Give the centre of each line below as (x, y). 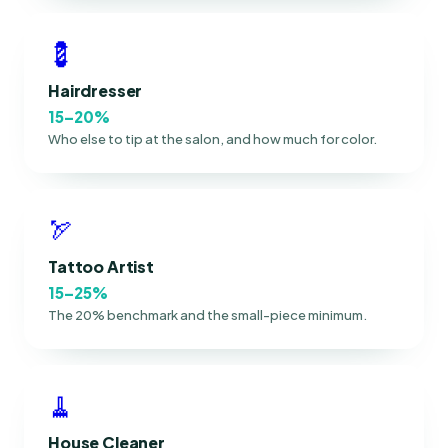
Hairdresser (95, 90)
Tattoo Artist (101, 266)
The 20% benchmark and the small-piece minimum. (207, 314)
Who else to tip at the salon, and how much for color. (212, 138)
